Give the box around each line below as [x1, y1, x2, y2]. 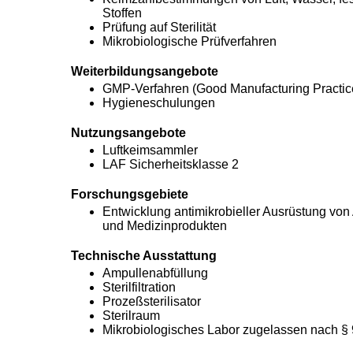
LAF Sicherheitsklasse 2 [102, 158, 239, 171]
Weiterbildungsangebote [70, 65, 218, 78]
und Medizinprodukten [102, 219, 227, 232]
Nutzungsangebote [70, 126, 186, 139]
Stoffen [102, 6, 142, 20]
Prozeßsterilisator [102, 295, 201, 308]
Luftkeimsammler [102, 143, 198, 157]
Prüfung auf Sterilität [102, 20, 216, 34]
